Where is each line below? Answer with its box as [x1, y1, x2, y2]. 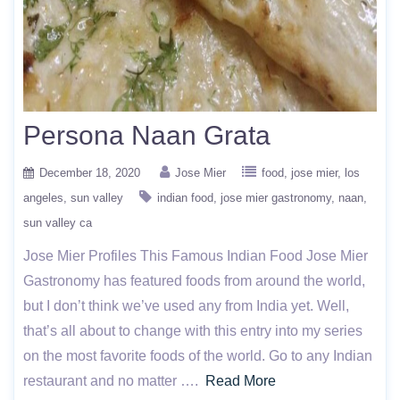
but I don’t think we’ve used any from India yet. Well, [23, 298, 349, 313]
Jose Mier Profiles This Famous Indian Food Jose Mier [23, 248, 368, 263]
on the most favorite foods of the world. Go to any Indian [23, 348, 372, 363]
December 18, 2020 [39, 166, 140, 179]
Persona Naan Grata [23, 121, 271, 150]
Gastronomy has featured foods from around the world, [23, 273, 365, 288]
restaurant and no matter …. [23, 373, 205, 388]
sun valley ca [23, 216, 92, 229]
